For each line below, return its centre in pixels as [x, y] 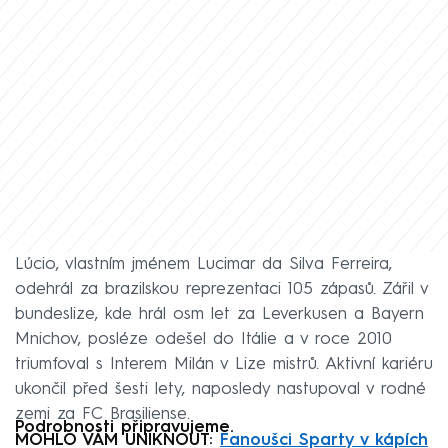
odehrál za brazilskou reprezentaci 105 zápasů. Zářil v [221, 290]
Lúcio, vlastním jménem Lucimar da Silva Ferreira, [203, 265]
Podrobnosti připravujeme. [124, 428]
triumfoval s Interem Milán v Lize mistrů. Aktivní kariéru [224, 365]
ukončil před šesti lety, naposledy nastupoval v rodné [220, 390]
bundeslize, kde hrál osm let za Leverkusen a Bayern [219, 315]
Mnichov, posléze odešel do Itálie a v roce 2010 [203, 340]
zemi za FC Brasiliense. [102, 415]
